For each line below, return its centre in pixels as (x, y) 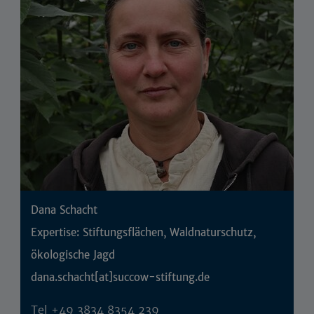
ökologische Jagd (73, 255)
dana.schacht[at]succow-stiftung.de (120, 277)
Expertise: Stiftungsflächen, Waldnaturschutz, (143, 232)
